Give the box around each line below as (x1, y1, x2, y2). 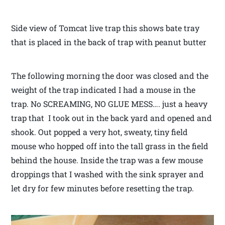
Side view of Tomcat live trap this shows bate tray (11, 22, 200, 33)
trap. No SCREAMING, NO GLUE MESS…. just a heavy (11, 98, 208, 109)
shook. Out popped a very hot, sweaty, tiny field (11, 126, 188, 137)
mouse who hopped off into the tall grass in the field (11, 140, 209, 151)
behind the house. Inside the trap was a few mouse (11, 154, 203, 165)
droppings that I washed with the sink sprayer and (11, 168, 204, 179)
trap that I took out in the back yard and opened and (11, 112, 212, 123)
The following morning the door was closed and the (11, 70, 209, 81)
